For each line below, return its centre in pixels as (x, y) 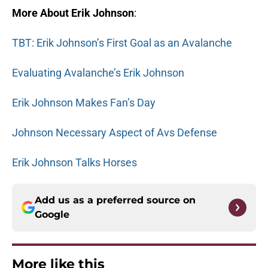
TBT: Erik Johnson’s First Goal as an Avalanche (122, 43)
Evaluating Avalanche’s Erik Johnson (98, 73)
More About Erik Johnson (73, 13)
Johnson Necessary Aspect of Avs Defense (115, 133)
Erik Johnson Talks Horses (74, 163)
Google (52, 215)
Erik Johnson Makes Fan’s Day (84, 103)
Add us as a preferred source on (115, 200)
